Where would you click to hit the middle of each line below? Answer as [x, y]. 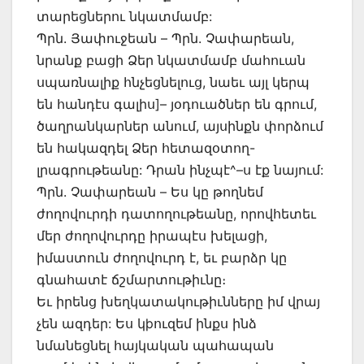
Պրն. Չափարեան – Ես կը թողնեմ [150, 192]
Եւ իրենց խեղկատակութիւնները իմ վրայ [178, 302]
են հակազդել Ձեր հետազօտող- [146, 148]
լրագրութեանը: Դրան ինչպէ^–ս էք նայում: [180, 170]
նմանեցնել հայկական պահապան [155, 346]
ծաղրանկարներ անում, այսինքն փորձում [180, 126]
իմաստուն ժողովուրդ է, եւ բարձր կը [162, 258]
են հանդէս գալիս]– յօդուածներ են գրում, [177, 104]
